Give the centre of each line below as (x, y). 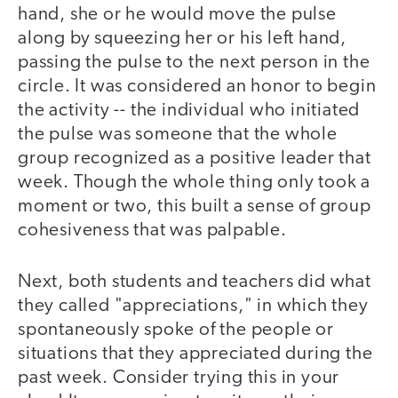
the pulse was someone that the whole (178, 134)
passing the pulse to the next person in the (194, 62)
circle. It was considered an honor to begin (197, 86)
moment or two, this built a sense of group (195, 206)
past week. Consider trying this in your (179, 378)
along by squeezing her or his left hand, (182, 38)
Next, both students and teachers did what (195, 283)
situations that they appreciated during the (195, 354)
